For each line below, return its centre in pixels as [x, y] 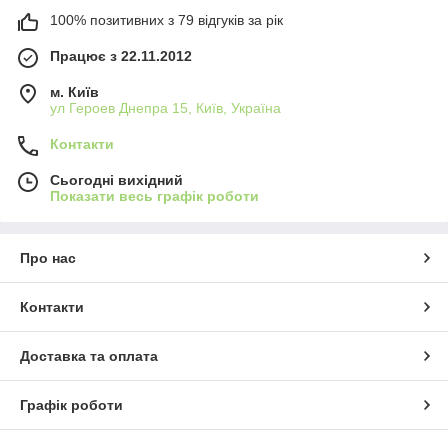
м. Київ [74, 92]
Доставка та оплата [89, 356]
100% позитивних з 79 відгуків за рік [166, 20]
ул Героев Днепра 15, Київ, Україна [165, 108]
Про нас [48, 258]
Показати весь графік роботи [154, 196]
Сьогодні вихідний [116, 180]
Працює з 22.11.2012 [121, 56]
